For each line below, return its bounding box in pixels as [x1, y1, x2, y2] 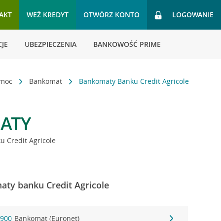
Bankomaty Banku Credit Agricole [79, 76, 189, 86]
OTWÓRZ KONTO [83, 10, 140, 19]
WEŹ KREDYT [27, 10, 69, 19]
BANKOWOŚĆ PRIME [93, 39, 161, 49]
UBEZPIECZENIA [25, 39, 76, 49]
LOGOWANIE [172, 10, 214, 19]
